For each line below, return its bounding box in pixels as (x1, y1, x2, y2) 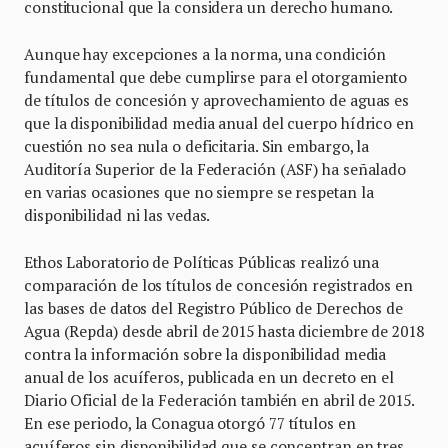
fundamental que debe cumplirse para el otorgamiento (24, 67, 408, 88)
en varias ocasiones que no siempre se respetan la (24, 182, 374, 203)
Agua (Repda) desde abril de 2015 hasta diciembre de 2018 (24, 321, 424, 342)
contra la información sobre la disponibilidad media (24, 344, 387, 365)
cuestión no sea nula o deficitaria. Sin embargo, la (24, 136, 370, 157)
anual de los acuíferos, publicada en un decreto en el (24, 367, 395, 388)
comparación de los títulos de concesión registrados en (24, 275, 413, 296)
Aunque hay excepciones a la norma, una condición (24, 44, 386, 65)
